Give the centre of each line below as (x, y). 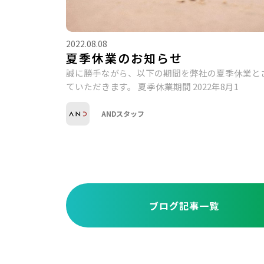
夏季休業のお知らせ (124, 58)
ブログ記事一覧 (184, 206)
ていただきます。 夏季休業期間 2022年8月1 (152, 86)
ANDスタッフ (123, 114)
